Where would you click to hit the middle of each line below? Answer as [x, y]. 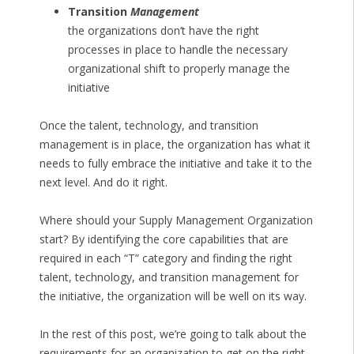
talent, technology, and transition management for [169, 277]
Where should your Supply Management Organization [176, 220]
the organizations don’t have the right [163, 31]
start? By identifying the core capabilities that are [164, 239]
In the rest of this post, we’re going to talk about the [173, 334]
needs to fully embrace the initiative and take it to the [175, 164]
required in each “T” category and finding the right [166, 258]
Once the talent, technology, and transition [149, 126]
